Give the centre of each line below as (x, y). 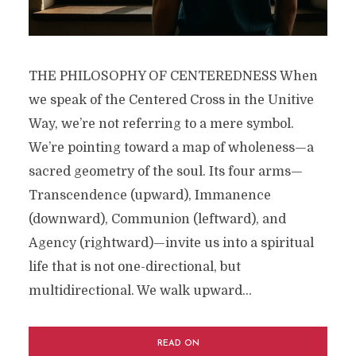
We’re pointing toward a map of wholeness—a (171, 148)
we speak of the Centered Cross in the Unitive (171, 101)
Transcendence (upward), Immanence (149, 196)
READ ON (178, 344)
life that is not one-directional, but (134, 267)
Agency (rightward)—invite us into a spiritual (171, 244)
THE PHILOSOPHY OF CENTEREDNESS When (173, 77)
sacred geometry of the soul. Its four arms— (165, 172)
